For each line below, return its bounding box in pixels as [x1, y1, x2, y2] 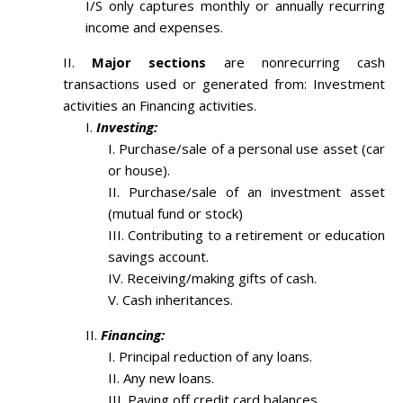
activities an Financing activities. [63, 96, 256, 115]
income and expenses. [85, 18, 223, 37]
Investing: [96, 118, 157, 137]
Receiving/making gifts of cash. [127, 269, 317, 288]
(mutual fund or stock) [108, 204, 243, 223]
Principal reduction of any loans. [119, 347, 312, 366]
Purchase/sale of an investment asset [129, 183, 385, 201]
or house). [108, 161, 170, 180]
